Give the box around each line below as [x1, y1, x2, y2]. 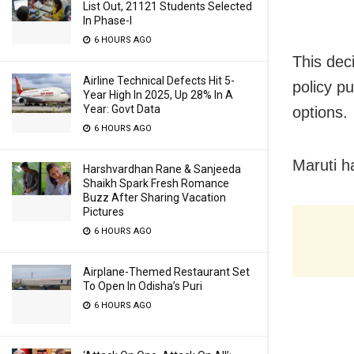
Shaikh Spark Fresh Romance [83, 177, 229, 190]
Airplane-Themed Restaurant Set [83, 265, 250, 278]
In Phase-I [83, 14, 132, 27]
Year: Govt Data [83, 103, 160, 115]
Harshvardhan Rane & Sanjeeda [83, 163, 241, 175]
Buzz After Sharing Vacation [83, 191, 226, 204]
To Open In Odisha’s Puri [83, 280, 202, 292]
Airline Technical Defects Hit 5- [83, 74, 235, 87]
